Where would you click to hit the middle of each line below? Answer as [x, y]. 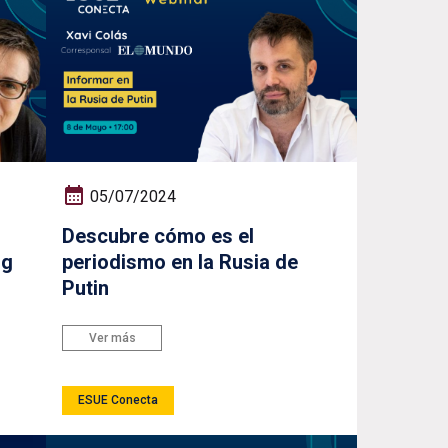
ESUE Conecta [118, 400]
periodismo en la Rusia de [180, 261]
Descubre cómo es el [158, 235]
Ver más [112, 337]
